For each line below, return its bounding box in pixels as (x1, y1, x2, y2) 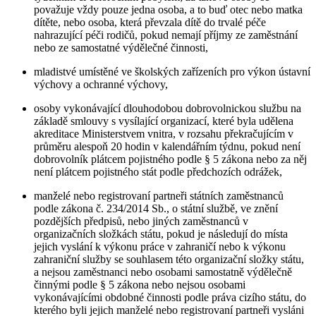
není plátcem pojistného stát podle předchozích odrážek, (34, 165, 282, 178)
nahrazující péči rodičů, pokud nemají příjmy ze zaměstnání (34, 28, 298, 41)
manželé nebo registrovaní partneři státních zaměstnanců (34, 189, 284, 202)
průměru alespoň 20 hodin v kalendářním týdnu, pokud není (34, 140, 300, 152)
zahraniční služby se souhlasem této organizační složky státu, (34, 253, 304, 265)
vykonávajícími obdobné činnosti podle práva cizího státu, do (34, 291, 306, 303)
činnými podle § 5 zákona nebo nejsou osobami (34, 278, 245, 291)
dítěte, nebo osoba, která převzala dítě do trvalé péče (34, 16, 266, 28)
